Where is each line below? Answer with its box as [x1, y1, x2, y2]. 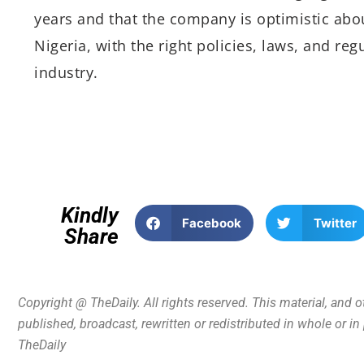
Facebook [182, 214, 242, 231]
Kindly [60, 203, 119, 227]
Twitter [313, 214, 357, 231]
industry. [34, 63, 98, 82]
